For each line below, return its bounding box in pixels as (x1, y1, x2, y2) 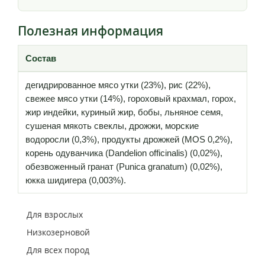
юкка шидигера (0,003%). (25, 174, 126, 185)
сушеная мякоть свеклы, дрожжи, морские (25, 120, 199, 131)
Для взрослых (27, 208, 83, 220)
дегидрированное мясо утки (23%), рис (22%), (25, 79, 211, 90)
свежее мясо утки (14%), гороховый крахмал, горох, (25, 93, 236, 104)
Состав (25, 53, 56, 63)
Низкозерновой (27, 226, 90, 238)
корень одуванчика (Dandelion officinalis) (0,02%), (25, 147, 222, 158)
